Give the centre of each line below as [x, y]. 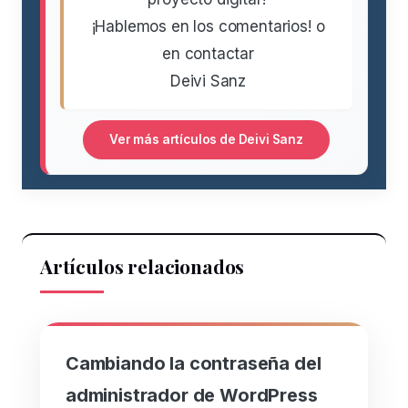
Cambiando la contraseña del [194, 363]
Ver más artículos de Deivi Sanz [206, 140]
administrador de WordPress [192, 395]
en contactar [208, 53]
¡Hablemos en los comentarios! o [208, 26]
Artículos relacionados [143, 265]
